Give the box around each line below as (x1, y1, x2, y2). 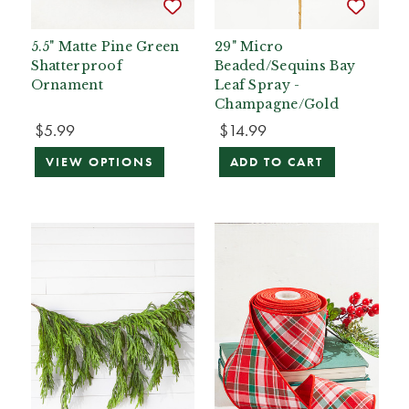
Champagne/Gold (215, 95, 340, 112)
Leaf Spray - (215, 76, 300, 93)
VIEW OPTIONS (46, 154, 153, 171)
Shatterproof (30, 57, 122, 74)
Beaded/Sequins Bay (215, 57, 356, 74)
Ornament (30, 76, 103, 93)
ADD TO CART (229, 154, 324, 171)
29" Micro (215, 37, 284, 55)
